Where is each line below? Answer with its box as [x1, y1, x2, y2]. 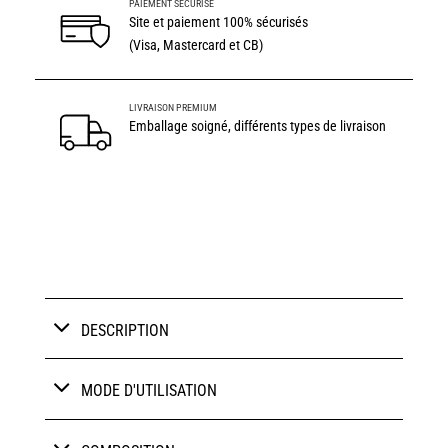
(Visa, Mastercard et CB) [129, 37, 264, 55]
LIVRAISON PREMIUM [129, 102, 218, 114]
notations [35, 21, 92, 38]
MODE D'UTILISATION [81, 381, 218, 401]
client [35, 37, 69, 54]
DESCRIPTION [81, 320, 170, 340]
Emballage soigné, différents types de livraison [129, 118, 387, 136]
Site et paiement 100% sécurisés [129, 14, 309, 32]
